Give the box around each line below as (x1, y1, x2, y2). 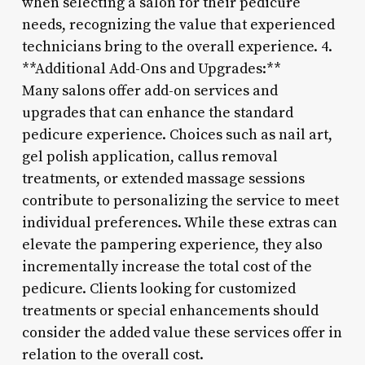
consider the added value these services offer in (21, 323, 342, 342)
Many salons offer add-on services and (21, 81, 278, 100)
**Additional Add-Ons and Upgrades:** (21, 59, 281, 78)
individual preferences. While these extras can (21, 213, 337, 232)
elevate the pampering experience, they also (21, 235, 323, 254)
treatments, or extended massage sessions (21, 169, 305, 188)
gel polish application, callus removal (21, 147, 278, 166)
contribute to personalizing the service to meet (21, 191, 339, 210)
